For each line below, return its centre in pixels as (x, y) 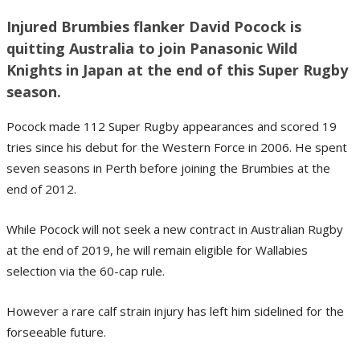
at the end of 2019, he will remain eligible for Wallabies (157, 250)
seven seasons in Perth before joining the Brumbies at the (168, 168)
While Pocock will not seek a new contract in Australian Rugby (175, 229)
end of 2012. (41, 188)
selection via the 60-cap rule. (86, 270)
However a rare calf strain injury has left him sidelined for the (175, 311)
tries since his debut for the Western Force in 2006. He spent (177, 147)
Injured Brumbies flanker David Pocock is (154, 26)
